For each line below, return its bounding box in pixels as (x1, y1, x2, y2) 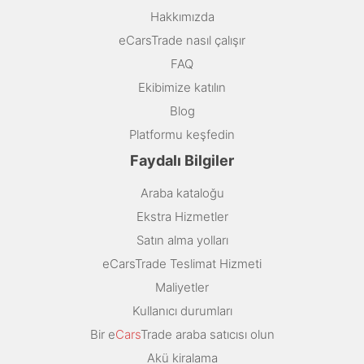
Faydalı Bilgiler (130, 151, 234, 169)
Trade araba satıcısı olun (140, 326, 275, 342)
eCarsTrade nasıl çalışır (119, 32, 245, 48)
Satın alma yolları (136, 232, 228, 248)
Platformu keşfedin (129, 126, 235, 142)
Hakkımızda (149, 8, 214, 24)
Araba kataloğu (140, 184, 224, 201)
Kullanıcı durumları (132, 302, 232, 318)
